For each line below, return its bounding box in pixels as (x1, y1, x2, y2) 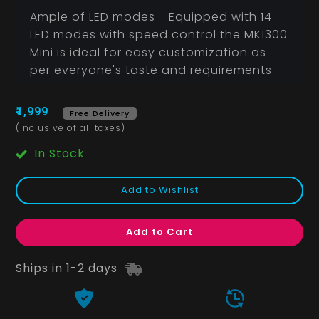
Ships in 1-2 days (16, 260, 122, 277)
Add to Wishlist (120, 183, 199, 197)
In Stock (34, 145, 85, 162)
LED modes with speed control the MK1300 (30, 26, 288, 43)
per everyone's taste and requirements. (30, 62, 276, 79)
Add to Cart (126, 225, 193, 239)
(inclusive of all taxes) (16, 122, 126, 135)
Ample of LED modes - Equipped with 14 (30, 9, 273, 26)
